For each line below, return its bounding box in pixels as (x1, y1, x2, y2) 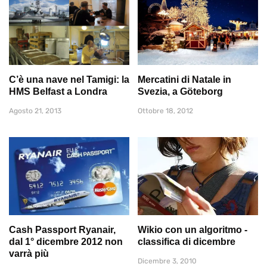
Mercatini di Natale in (138, 74, 231, 85)
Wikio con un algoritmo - (138, 225, 247, 235)
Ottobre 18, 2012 (138, 106, 193, 115)
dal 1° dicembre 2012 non (9, 237, 123, 247)
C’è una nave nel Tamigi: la (9, 74, 129, 85)
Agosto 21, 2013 (9, 106, 61, 115)
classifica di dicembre (138, 237, 235, 247)
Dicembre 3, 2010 (138, 257, 197, 266)
